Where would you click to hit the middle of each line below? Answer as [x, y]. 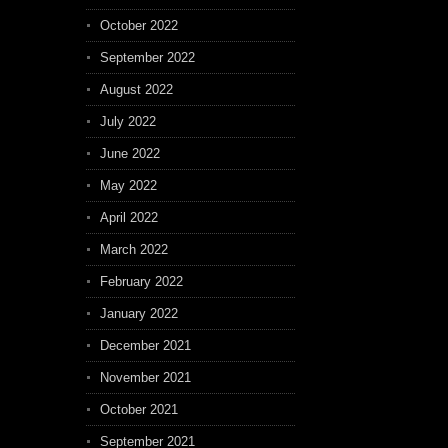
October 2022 [139, 25]
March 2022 [134, 249]
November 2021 [145, 377]
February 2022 [141, 281]
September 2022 [147, 57]
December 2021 [145, 345]
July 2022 [128, 121]
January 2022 [139, 313]
